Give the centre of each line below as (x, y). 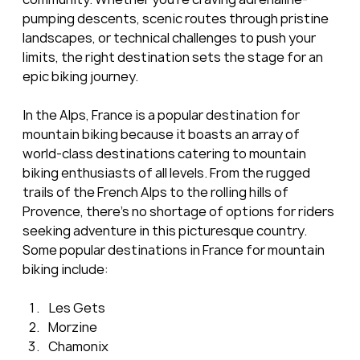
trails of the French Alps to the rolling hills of (156, 192)
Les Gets (76, 307)
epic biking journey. (80, 76)
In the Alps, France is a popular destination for (162, 115)
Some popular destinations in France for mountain (174, 250)
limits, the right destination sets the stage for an (174, 57)
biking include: (65, 269)
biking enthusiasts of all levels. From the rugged (167, 172)
